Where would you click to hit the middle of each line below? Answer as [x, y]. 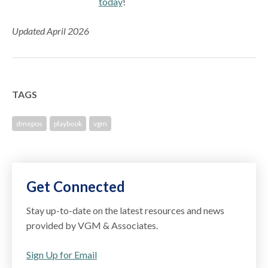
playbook [68, 123]
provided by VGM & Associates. [92, 225]
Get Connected [76, 186]
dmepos [30, 123]
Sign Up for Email [62, 254]
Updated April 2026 [51, 31]
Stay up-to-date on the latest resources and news [126, 210]
